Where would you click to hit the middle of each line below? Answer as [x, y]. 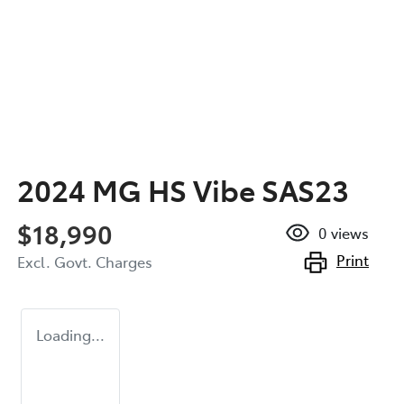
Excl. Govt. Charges [85, 261]
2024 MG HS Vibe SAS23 [183, 189]
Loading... [70, 334]
